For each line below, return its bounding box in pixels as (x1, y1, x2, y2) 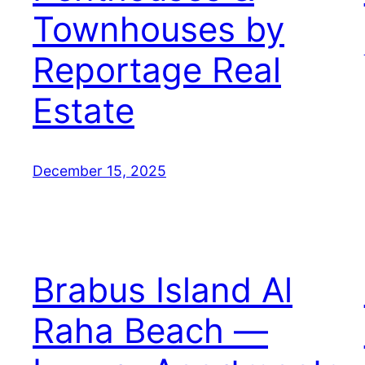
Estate (33, 89, 134, 131)
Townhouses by (33, 7, 284, 50)
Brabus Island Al (33, 268, 292, 310)
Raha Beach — (33, 309, 268, 351)
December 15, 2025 (33, 161, 166, 179)
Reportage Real (33, 48, 281, 90)
